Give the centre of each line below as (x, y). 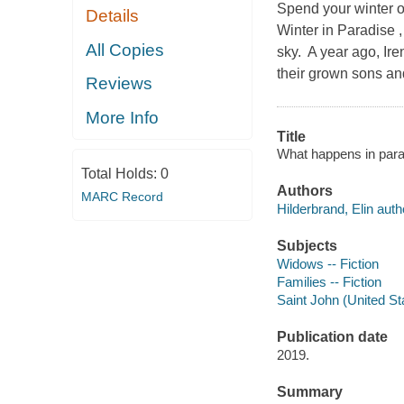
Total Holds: (120, 174)
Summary (309, 391)
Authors (304, 191)
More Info (123, 117)
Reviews (119, 84)
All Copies (125, 50)
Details (113, 16)
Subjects (307, 246)
